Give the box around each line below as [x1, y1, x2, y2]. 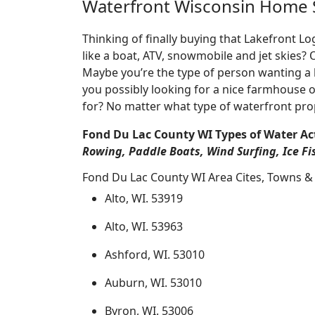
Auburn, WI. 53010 [105, 275, 202, 290]
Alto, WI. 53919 [105, 191, 183, 206]
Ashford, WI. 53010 [105, 247, 205, 262]
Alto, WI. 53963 [105, 219, 183, 234]
